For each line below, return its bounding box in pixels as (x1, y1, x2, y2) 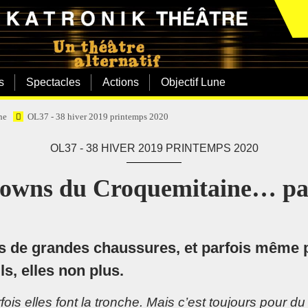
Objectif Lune (161, 76, 225, 88)
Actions (102, 76, 139, 88)
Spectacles (26, 76, 80, 88)
